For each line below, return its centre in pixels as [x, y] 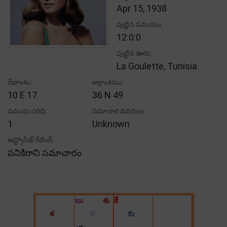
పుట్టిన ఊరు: [134, 53]
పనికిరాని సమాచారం [45, 153]
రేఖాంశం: [20, 82]
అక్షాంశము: [108, 82]
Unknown [111, 124]
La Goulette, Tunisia [157, 66]
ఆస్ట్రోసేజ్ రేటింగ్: [31, 140]
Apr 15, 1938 [142, 8]
